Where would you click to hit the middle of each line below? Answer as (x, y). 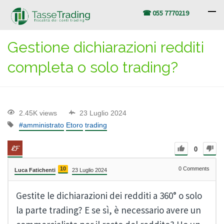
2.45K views (38, 113)
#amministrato (41, 125)
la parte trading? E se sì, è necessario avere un (108, 210)
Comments (195, 168)
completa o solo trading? (93, 67)
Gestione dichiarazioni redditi (106, 47)
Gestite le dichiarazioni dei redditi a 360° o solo (109, 195)
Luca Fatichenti (35, 170)
